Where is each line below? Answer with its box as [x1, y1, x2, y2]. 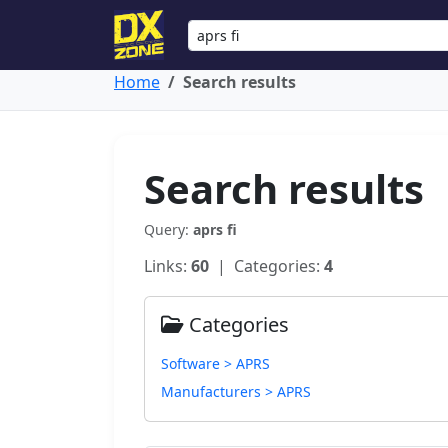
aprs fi [193, 220, 237, 239]
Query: [144, 220, 193, 239]
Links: [144, 255, 191, 277]
